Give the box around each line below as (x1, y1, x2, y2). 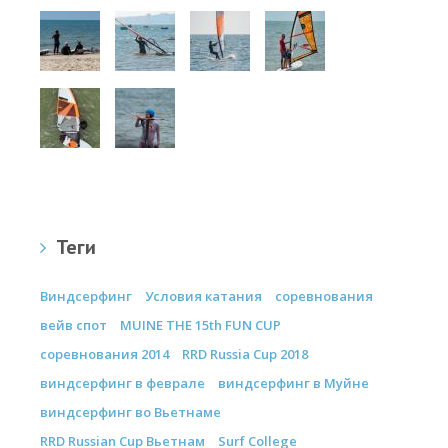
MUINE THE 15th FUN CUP (120, 316, 281, 334)
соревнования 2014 (40, 345, 169, 363)
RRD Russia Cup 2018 (182, 345, 308, 363)
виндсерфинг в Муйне (218, 374, 369, 392)
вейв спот (40, 316, 107, 334)
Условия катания (145, 287, 262, 305)
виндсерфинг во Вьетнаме (40, 403, 221, 421)
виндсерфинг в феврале (40, 374, 205, 392)
